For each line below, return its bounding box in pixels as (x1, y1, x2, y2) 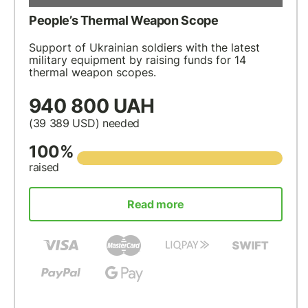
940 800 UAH (29, 93, 155, 118)
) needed (95, 115, 140, 130)
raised (29, 159, 60, 174)
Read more (126, 197, 185, 211)
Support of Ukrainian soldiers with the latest (29, 40, 261, 54)
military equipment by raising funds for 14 (29, 52, 247, 67)
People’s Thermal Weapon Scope (29, 12, 219, 27)
